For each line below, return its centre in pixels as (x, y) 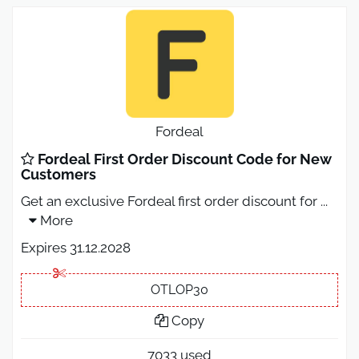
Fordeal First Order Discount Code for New (183, 159)
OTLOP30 (179, 289)
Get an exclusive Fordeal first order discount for (171, 201)
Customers (58, 174)
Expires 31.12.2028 (76, 247)
